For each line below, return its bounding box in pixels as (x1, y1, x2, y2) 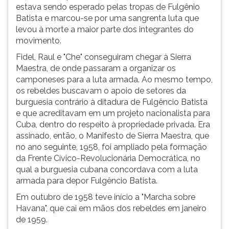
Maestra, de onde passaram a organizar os (16, 63, 176, 73)
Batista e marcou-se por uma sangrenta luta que (16, 13, 199, 23)
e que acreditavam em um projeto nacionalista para (16, 108, 210, 118)
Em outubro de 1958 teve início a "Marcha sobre (16, 192, 195, 202)
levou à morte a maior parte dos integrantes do (16, 25, 194, 34)
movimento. (16, 36, 61, 45)
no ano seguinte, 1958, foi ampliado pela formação (16, 142, 207, 152)
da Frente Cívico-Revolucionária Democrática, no (16, 153, 200, 163)
